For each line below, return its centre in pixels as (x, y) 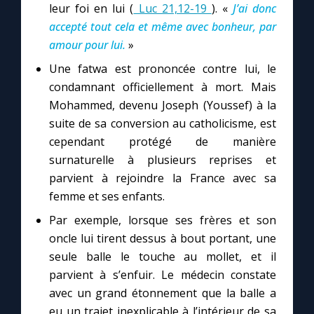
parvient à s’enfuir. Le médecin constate (163, 275)
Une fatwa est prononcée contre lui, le (163, 69)
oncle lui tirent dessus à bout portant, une (163, 238)
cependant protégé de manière (163, 142)
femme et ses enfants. (107, 196)
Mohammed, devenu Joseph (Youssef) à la (163, 105)
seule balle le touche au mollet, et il (163, 257)
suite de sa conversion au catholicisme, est (163, 123)
